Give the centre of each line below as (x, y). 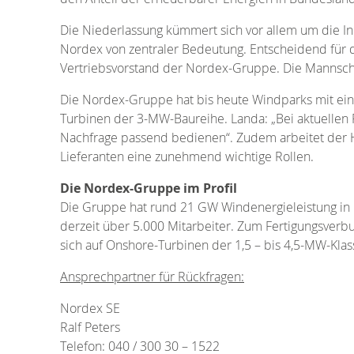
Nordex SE (90, 308)
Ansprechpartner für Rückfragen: (152, 276)
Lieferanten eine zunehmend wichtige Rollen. (187, 156)
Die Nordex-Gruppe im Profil (149, 188)
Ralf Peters (90, 327)
